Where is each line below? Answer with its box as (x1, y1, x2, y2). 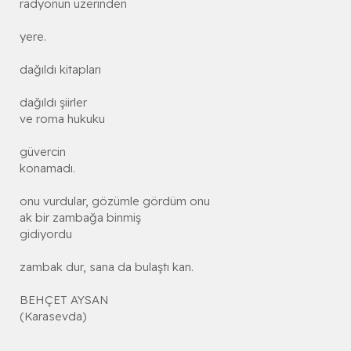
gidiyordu (20, 226, 72, 242)
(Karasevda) (20, 309, 87, 324)
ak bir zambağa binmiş (20, 210, 141, 226)
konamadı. (20, 161, 75, 176)
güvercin (20, 144, 66, 160)
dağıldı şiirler (20, 95, 87, 110)
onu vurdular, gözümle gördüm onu (20, 194, 210, 209)
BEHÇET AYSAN (20, 292, 109, 308)
